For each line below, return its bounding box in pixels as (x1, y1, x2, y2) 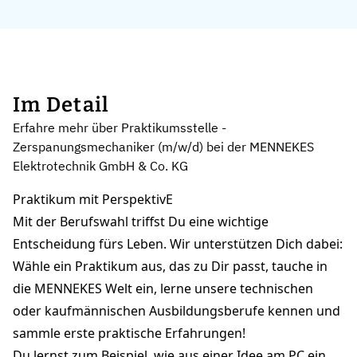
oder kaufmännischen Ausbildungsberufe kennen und (13, 302, 340, 320)
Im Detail (13, 92, 110, 118)
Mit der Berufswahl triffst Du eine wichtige (13, 213, 269, 231)
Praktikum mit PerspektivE (13, 190, 173, 209)
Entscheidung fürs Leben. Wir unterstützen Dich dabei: (13, 235, 343, 253)
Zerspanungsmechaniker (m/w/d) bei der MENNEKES (13, 139, 314, 155)
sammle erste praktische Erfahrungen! (13, 324, 245, 343)
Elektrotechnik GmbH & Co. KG (13, 158, 188, 175)
